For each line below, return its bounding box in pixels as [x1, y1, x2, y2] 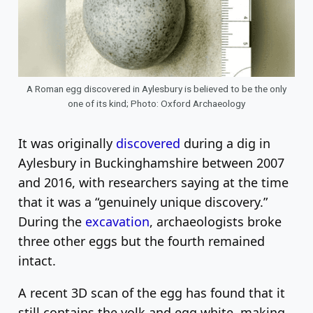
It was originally [18, 135, 116, 152]
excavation [85, 213, 150, 231]
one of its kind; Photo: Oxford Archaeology [68, 98, 245, 110]
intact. [18, 252, 56, 270]
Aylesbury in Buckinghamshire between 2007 [18, 154, 284, 172]
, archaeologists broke [150, 213, 282, 231]
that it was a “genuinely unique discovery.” [18, 194, 268, 211]
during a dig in [180, 135, 270, 152]
